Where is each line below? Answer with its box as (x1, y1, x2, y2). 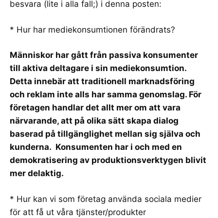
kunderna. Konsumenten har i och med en (10, 142, 182, 152)
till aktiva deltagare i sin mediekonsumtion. (10, 63, 186, 73)
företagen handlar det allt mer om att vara (10, 103, 181, 112)
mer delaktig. (10, 168, 64, 178)
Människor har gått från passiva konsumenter (10, 50, 198, 60)
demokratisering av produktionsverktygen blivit (10, 155, 206, 165)
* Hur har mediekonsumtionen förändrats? (10, 24, 175, 35)
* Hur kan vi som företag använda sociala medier (10, 194, 201, 204)
